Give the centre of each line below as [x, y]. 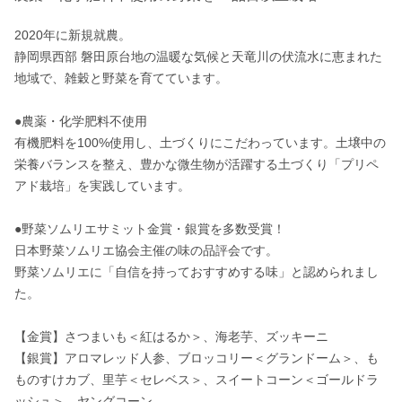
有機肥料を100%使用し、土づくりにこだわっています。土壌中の [200, 143]
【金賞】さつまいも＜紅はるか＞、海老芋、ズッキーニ [171, 336]
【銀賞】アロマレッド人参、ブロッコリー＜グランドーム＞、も [197, 358]
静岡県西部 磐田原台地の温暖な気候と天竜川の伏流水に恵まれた [198, 57]
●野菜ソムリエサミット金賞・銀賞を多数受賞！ [150, 229]
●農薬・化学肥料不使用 [81, 121]
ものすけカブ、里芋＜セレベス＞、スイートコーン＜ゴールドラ [197, 380]
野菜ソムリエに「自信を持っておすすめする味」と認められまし [197, 272]
